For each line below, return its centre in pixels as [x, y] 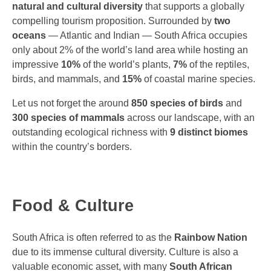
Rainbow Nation [211, 237]
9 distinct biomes [209, 132]
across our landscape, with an [190, 118]
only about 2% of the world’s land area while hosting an [130, 50]
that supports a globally [194, 7]
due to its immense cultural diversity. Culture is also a [125, 252]
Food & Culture [73, 206]
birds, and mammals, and [67, 79]
